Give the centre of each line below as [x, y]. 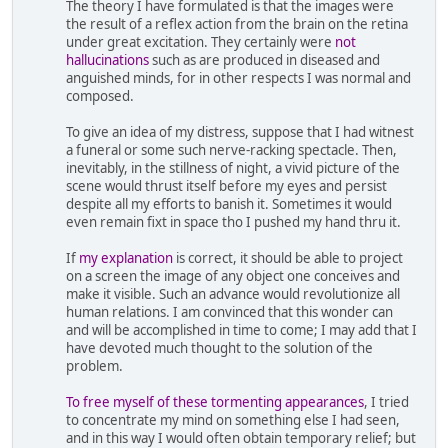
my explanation [126, 258]
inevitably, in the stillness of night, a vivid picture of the [233, 168]
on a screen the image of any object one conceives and [233, 276]
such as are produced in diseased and [264, 60]
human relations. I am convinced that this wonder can [229, 312]
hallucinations [107, 60]
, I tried [386, 402]
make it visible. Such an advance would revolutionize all [233, 294]
